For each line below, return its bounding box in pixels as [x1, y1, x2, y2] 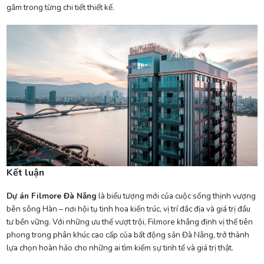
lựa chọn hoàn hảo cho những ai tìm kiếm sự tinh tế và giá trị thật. [6, 242, 233, 253]
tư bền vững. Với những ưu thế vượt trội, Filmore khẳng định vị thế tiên [6, 216, 253, 227]
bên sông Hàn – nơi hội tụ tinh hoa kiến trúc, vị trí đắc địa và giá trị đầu [6, 203, 250, 214]
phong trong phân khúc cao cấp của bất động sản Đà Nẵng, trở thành [6, 229, 249, 240]
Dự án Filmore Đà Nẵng [6, 190, 97, 202]
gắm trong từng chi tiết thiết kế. [6, 2, 114, 14]
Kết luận [6, 166, 44, 179]
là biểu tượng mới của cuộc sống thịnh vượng [96, 190, 256, 202]
